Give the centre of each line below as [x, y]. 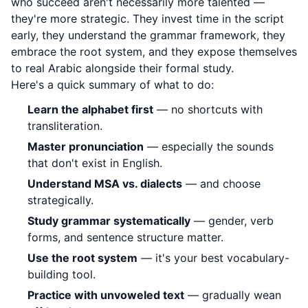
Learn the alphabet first [90, 109]
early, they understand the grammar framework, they [148, 35]
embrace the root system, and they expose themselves [154, 52]
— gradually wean [233, 295]
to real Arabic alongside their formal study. [122, 68]
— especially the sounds [209, 146]
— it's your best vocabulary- [213, 258]
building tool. [62, 274]
